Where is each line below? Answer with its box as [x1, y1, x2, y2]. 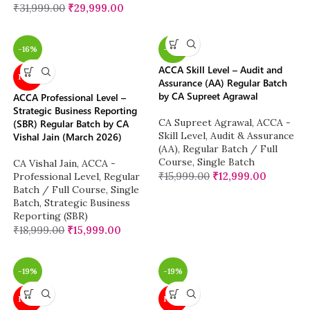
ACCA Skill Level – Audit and [158, 63, 282, 77]
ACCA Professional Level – [13, 91, 127, 104]
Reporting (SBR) [13, 210, 89, 223]
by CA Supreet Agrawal [158, 89, 258, 103]
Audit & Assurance [210, 129, 294, 143]
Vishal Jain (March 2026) [13, 130, 122, 144]
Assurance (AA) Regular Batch [158, 76, 287, 90]
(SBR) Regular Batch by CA [13, 117, 129, 131]
